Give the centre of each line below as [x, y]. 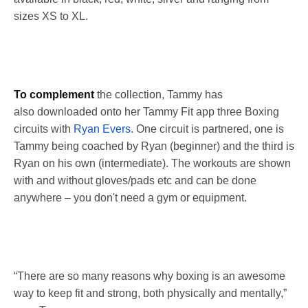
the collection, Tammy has [158, 95]
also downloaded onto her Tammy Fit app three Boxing [146, 112]
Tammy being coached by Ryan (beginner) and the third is [154, 146]
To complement [54, 95]
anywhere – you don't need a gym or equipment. [130, 198]
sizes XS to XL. [52, 16]
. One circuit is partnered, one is [207, 129]
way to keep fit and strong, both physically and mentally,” [150, 294]
